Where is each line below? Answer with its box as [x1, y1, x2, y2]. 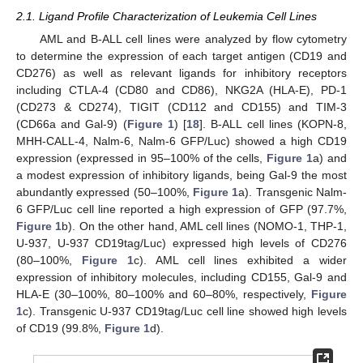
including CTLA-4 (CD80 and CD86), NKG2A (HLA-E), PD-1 [16, 83, 347, 96]
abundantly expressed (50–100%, [16, 186, 193, 199]
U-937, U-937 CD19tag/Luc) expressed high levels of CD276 [16, 237, 347, 250]
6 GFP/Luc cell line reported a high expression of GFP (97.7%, [16, 203, 347, 216]
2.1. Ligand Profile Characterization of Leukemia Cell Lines [16, 9, 317, 23]
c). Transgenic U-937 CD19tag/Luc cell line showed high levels [23, 305, 347, 318]
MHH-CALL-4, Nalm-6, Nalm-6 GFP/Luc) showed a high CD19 [16, 135, 347, 147]
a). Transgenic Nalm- [238, 186, 348, 199]
